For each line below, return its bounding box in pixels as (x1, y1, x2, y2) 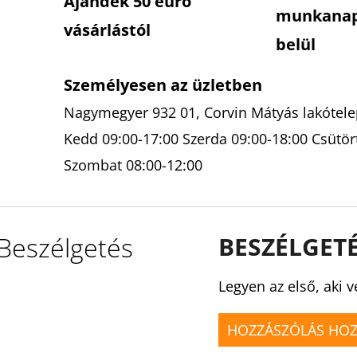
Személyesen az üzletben (64, 74, 262, 96)
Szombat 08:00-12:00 (64, 155, 202, 175)
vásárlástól (64, 19, 151, 41)
